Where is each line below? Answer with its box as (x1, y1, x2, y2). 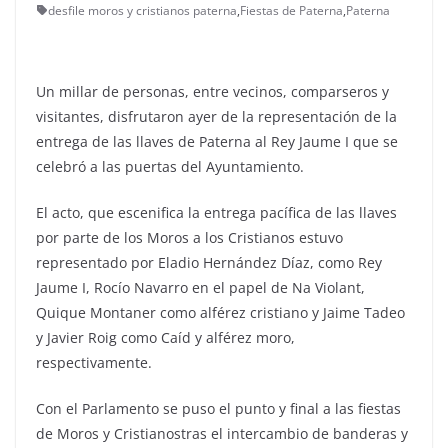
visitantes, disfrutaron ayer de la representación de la (36, 106, 397, 126)
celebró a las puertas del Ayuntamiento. (36, 156, 304, 176)
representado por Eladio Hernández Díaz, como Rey (36, 252, 382, 272)
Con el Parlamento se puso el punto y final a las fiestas (36, 398, 401, 418)
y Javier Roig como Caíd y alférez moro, (36, 327, 295, 347)
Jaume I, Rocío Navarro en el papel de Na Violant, (36, 277, 365, 297)
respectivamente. (36, 352, 152, 372)
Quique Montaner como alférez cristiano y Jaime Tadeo (36, 302, 405, 322)
